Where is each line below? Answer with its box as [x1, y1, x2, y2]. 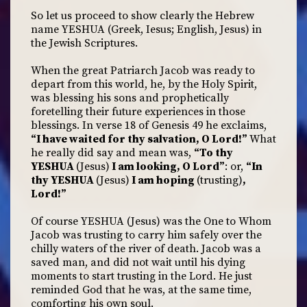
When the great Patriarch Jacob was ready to [31, 64, 255, 77]
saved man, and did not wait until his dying [31, 256, 245, 269]
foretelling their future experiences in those [31, 105, 245, 119]
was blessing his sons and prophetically [31, 91, 229, 105]
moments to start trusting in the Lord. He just [31, 269, 252, 283]
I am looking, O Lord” [110, 160, 225, 173]
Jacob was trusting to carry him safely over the [31, 228, 262, 242]
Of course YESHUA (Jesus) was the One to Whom [31, 214, 271, 228]
